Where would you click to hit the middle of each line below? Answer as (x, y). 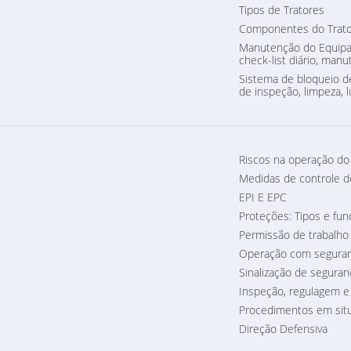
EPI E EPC (262, 197)
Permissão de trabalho (293, 235)
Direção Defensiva (283, 329)
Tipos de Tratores (281, 10)
